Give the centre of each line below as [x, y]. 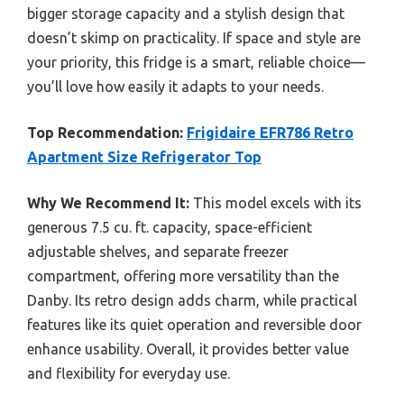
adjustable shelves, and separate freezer [158, 251]
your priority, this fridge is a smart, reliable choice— [196, 62]
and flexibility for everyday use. [129, 373]
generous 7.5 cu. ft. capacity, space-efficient [170, 227]
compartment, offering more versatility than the [183, 275]
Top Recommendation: [105, 132]
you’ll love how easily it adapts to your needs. [175, 86]
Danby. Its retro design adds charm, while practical [192, 300]
